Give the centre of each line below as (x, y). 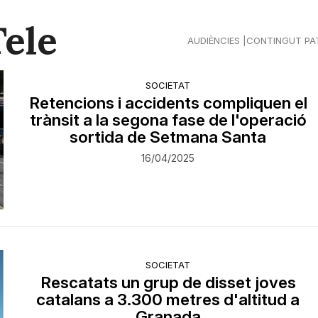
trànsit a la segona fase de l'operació (168, 120)
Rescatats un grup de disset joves (168, 282)
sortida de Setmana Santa (168, 137)
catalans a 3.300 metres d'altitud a (168, 299)
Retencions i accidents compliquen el (168, 103)
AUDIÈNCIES (214, 40)
